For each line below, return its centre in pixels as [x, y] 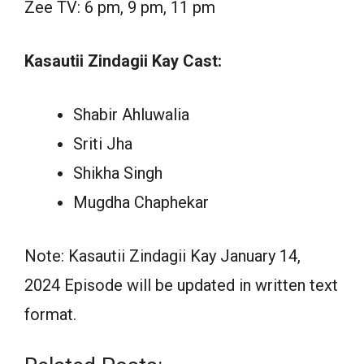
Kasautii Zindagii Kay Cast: [123, 61]
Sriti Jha [103, 144]
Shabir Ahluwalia [131, 115]
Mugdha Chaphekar [141, 203]
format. [50, 315]
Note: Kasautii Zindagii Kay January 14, [162, 256]
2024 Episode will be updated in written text [181, 286]
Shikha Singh [118, 173]
